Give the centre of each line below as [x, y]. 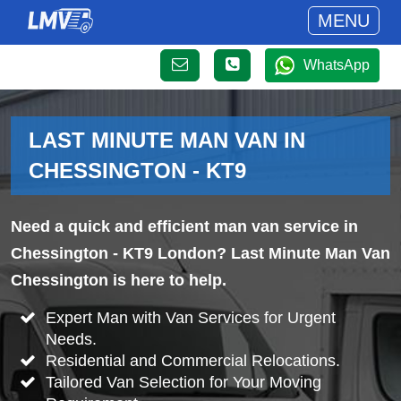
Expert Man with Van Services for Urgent [190, 317]
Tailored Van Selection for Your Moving [183, 382]
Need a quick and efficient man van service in [184, 226]
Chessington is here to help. [119, 280]
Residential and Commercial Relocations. [192, 360]
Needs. [71, 339]
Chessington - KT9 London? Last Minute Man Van [200, 253]
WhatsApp [337, 65]
